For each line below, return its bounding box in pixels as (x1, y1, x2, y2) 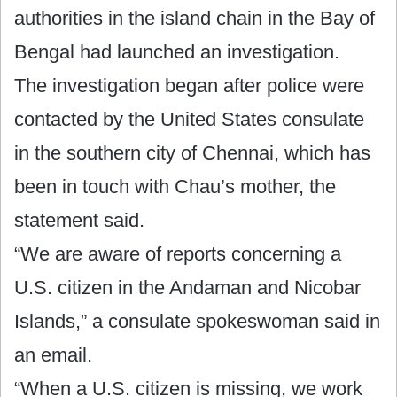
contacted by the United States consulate (14, 107, 364, 130)
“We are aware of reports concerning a (14, 242, 341, 265)
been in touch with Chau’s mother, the (14, 175, 336, 198)
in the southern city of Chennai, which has (14, 141, 370, 164)
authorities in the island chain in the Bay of (14, 6, 375, 29)
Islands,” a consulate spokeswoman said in (14, 309, 380, 332)
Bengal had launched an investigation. (14, 40, 339, 63)
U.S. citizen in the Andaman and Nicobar (14, 276, 361, 299)
